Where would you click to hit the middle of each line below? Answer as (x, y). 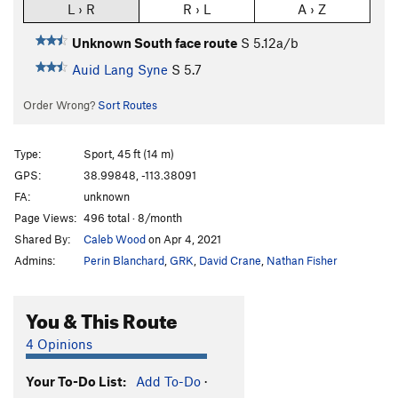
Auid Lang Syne (119, 70)
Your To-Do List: (76, 381)
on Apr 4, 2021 (183, 239)
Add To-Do (168, 381)
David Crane (230, 260)
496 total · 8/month (133, 217)
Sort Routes (127, 105)
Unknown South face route (154, 43)
